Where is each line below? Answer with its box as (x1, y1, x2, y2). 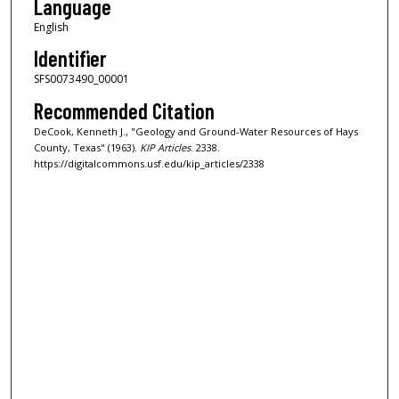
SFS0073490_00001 (33, 71, 129, 87)
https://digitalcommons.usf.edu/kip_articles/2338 (33, 156, 265, 170)
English (33, 19, 69, 35)
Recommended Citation (33, 97, 215, 124)
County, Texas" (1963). (33, 140, 140, 154)
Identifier (33, 45, 106, 72)
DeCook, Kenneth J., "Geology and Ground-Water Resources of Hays (33, 124, 358, 138)
